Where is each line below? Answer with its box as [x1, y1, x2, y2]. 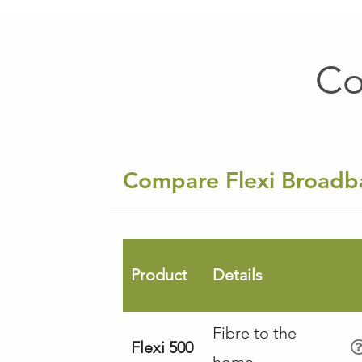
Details [212, 264, 263, 284]
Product [130, 264, 187, 284]
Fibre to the [212, 322, 297, 343]
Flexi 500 [130, 337, 193, 357]
